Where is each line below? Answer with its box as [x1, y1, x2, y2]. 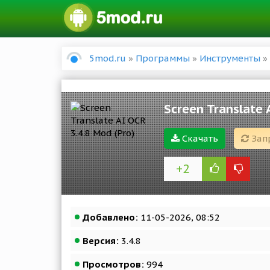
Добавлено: [83, 212, 138, 223]
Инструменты [199, 52, 260, 64]
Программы [136, 52, 190, 64]
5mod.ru [89, 52, 126, 64]
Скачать [180, 133, 218, 144]
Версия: [83, 235, 119, 246]
